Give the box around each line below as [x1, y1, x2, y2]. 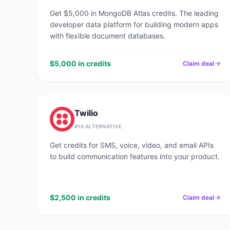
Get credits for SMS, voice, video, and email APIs [50, 141, 214, 149]
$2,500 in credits [50, 193, 110, 202]
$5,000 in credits [50, 59, 111, 68]
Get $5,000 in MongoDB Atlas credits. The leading [50, 9, 219, 17]
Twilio [74, 108, 98, 118]
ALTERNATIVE [84, 123, 122, 129]
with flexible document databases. [50, 31, 165, 40]
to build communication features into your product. [50, 152, 220, 161]
